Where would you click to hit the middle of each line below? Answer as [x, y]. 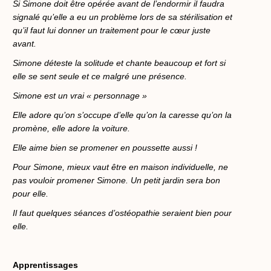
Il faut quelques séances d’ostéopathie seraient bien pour [122, 213]
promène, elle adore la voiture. [71, 128]
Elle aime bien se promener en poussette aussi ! [105, 147]
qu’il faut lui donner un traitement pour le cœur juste [112, 30]
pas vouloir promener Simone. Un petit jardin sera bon [116, 180]
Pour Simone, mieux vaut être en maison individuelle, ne [120, 167]
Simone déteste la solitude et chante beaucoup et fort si [119, 63]
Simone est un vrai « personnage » [80, 95]
